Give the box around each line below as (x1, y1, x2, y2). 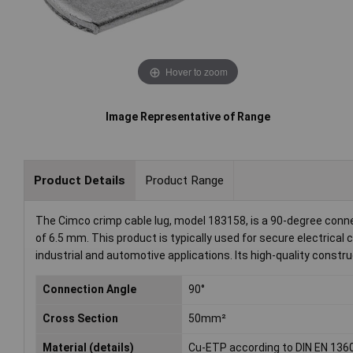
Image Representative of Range (106, 110, 271, 124)
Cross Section (43, 312, 118, 325)
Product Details (33, 173, 125, 188)
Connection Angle (43, 283, 136, 296)
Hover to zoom (165, 64, 228, 78)
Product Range (144, 173, 224, 188)
